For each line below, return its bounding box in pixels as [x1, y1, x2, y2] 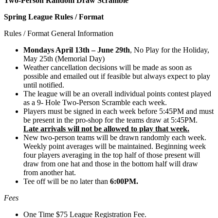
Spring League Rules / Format [4, 12, 104, 21]
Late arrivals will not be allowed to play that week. [23, 124, 189, 133]
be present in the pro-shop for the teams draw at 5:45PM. [23, 115, 198, 124]
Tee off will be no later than [23, 177, 110, 185]
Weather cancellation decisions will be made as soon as [23, 63, 192, 72]
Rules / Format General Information [4, 29, 113, 37]
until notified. [23, 80, 64, 89]
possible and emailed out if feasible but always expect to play [23, 72, 210, 80]
